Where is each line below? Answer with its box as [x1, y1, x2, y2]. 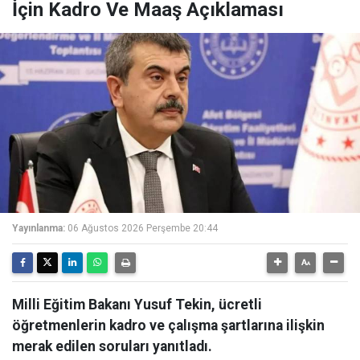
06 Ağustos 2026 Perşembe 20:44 [67, 223, 218, 234]
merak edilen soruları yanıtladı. [12, 338, 212, 354]
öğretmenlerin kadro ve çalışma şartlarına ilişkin [12, 317, 325, 333]
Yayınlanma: [12, 223, 65, 234]
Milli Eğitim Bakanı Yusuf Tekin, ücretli [12, 297, 262, 313]
